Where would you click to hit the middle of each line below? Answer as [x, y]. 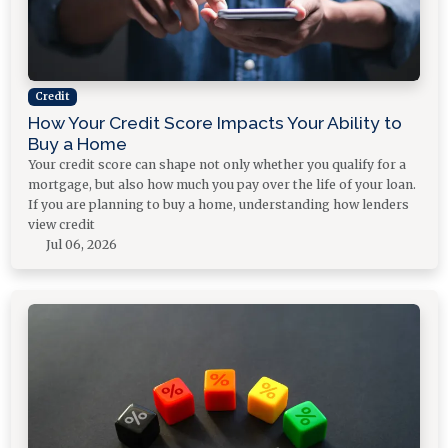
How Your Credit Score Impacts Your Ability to [215, 122]
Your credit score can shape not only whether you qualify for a [217, 164]
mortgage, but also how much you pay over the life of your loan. [222, 184]
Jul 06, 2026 [80, 244]
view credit [61, 224]
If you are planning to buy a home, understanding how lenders [218, 204]
